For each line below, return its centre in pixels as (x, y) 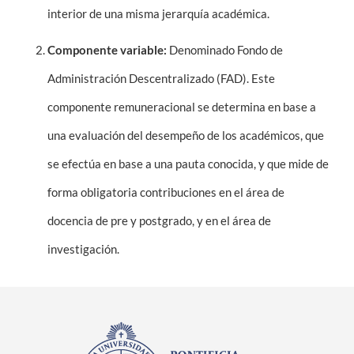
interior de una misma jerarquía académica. (160, 14)
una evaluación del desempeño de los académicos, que (186, 136)
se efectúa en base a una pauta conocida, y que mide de (188, 164)
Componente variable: (107, 50)
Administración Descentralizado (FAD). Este (161, 79)
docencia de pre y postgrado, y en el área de (159, 221)
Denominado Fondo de (225, 50)
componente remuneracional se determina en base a (182, 107)
